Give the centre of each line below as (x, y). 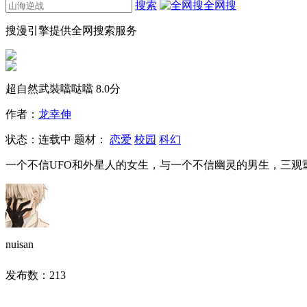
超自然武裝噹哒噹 (51, 89)
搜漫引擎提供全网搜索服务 (71, 30)
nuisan (20, 244)
